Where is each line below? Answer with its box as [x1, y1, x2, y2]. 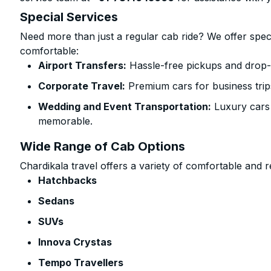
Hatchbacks [38, 174, 97, 186]
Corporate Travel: [38, 80, 126, 92]
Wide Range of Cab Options [20, 139, 186, 154]
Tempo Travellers [38, 256, 124, 269]
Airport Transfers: [38, 59, 127, 71]
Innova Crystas [38, 236, 113, 248]
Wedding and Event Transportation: [38, 100, 212, 113]
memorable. [38, 115, 93, 127]
